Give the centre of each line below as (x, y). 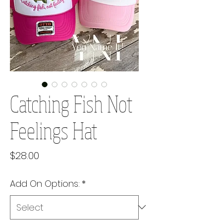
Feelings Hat (54, 130)
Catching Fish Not (71, 103)
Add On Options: (45, 183)
